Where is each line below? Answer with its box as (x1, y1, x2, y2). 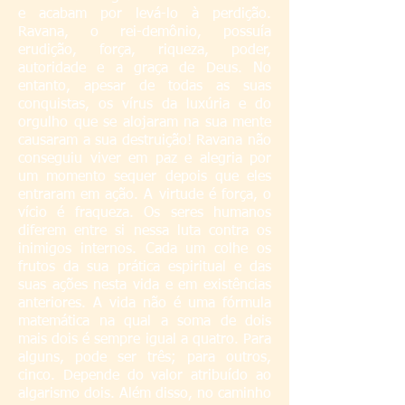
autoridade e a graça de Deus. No (18, 61, 271, 76)
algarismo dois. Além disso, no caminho (18, 387, 271, 401)
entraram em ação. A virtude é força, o (18, 188, 271, 202)
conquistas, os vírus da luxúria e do (18, 98, 271, 112)
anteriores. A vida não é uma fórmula (18, 297, 271, 311)
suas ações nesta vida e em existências (18, 278, 271, 293)
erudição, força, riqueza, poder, (18, 43, 271, 58)
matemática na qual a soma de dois (18, 315, 271, 329)
